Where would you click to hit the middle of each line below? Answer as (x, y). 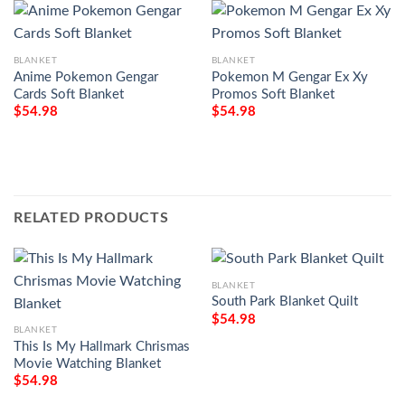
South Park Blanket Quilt (284, 302)
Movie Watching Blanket (87, 363)
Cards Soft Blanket (68, 94)
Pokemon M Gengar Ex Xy (289, 77)
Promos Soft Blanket (273, 94)
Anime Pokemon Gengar (85, 77)
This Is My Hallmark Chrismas (101, 346)
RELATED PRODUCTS (91, 217)
